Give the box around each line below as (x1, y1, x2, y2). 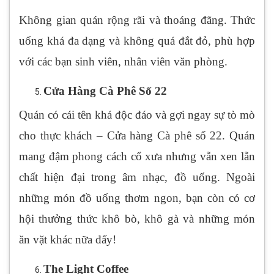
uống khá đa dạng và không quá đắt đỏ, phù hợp (19, 34, 255, 48)
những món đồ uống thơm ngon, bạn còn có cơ (19, 191, 255, 205)
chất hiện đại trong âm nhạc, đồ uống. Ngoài (19, 171, 255, 184)
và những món (183, 212, 256, 226)
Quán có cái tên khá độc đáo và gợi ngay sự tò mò (19, 108, 255, 122)
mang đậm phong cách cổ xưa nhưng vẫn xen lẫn (19, 150, 255, 163)
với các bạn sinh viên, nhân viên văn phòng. (19, 55, 228, 68)
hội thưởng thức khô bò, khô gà (19, 212, 183, 226)
